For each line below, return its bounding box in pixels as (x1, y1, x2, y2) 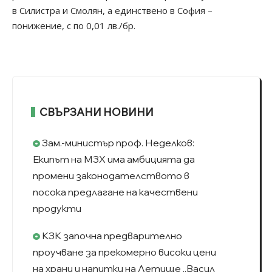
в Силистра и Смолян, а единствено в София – (12, 4, 212, 17)
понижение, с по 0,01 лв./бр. (12, 19, 135, 32)
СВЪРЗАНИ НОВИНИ (39, 106, 154, 119)
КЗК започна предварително (40, 229, 182, 242)
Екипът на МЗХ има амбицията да (33, 153, 195, 166)
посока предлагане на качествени (33, 186, 198, 199)
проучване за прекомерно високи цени (33, 246, 216, 259)
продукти (33, 202, 81, 215)
